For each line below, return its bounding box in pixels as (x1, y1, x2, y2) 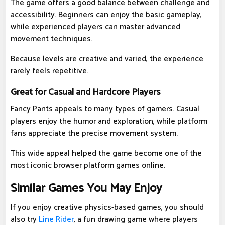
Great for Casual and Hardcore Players (11, 84, 160, 100)
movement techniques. (11, 32, 92, 46)
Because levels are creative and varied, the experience (11, 52, 203, 66)
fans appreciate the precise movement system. (11, 127, 178, 141)
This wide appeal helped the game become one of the (11, 147, 202, 161)
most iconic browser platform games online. (11, 159, 165, 173)
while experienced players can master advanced (11, 20, 180, 34)
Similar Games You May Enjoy (11, 179, 162, 199)
